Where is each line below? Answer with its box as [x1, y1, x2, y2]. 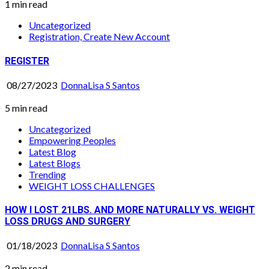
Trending [29, 168, 66, 180]
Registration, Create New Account [29, 31, 170, 43]
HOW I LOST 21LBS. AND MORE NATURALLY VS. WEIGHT [5, 204, 255, 216]
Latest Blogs [29, 157, 80, 169]
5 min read [5, 101, 47, 113]
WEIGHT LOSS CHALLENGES [29, 180, 155, 192]
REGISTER [5, 55, 49, 67]
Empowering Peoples [29, 134, 116, 146]
